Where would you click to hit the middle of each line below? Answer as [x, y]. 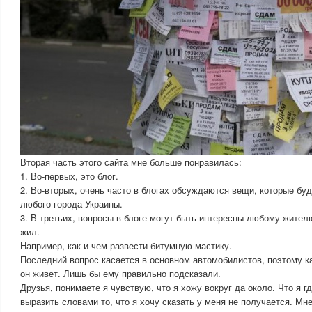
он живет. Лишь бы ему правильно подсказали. [120, 273]
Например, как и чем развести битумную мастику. [126, 245]
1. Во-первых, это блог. [69, 176]
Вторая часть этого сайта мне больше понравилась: [131, 162]
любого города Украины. [71, 204]
